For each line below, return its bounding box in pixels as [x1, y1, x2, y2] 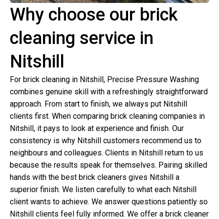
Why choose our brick [10, 4, 178, 25]
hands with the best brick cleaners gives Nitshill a [10, 172, 179, 182]
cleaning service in [10, 27, 153, 48]
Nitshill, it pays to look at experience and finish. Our [10, 123, 184, 133]
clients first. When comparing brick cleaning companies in [10, 111, 205, 121]
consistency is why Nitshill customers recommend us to [10, 135, 201, 145]
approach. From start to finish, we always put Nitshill [10, 99, 187, 109]
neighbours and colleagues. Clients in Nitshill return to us [10, 148, 203, 157]
